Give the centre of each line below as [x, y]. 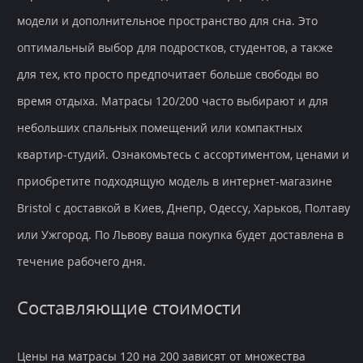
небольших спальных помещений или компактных [160, 128]
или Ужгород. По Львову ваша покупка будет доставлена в [180, 235]
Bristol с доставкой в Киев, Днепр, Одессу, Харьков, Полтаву [184, 208]
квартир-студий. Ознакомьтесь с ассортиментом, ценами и [183, 155]
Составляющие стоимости [129, 308]
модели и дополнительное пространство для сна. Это [167, 21]
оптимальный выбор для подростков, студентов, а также [175, 48]
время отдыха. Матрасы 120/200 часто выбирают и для [173, 101]
